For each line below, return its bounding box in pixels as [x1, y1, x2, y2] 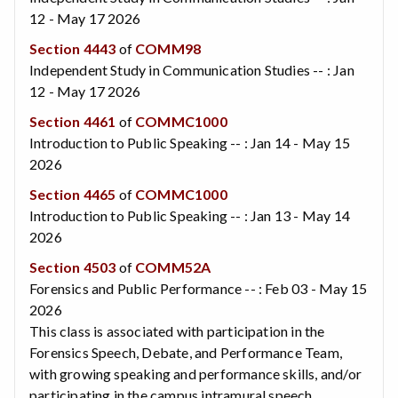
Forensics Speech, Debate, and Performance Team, [29, 343, 343, 361]
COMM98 [135, 39, 202, 57]
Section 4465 [29, 185, 116, 203]
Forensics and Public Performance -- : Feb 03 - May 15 [29, 279, 368, 297]
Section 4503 [29, 258, 116, 275]
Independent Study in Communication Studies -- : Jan [29, 60, 354, 78]
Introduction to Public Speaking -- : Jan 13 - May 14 [29, 206, 350, 224]
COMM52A [135, 258, 211, 275]
